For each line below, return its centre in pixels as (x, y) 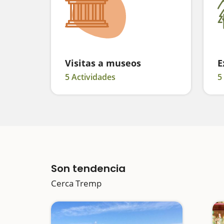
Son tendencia (88, 168)
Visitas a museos (103, 63)
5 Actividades (90, 77)
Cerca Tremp (76, 183)
